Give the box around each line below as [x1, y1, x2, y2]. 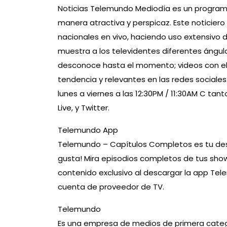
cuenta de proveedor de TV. [58, 181, 164, 193]
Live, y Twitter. [58, 102, 109, 113]
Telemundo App [58, 125, 118, 136]
